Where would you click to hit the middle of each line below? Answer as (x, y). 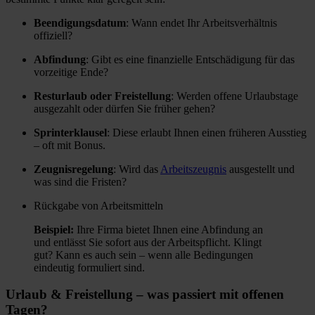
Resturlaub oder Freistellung (102, 96)
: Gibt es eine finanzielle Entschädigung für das (190, 59)
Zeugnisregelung (73, 169)
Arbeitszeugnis (193, 169)
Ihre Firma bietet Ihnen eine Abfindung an (168, 229)
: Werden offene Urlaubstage (234, 96)
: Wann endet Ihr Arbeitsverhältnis (201, 22)
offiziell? (53, 35)
